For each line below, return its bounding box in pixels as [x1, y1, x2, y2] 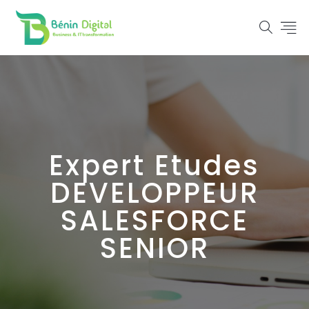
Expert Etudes [49, 146, 260, 185]
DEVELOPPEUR [50, 174, 259, 212]
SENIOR [99, 229, 210, 268]
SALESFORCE [60, 201, 249, 240]
